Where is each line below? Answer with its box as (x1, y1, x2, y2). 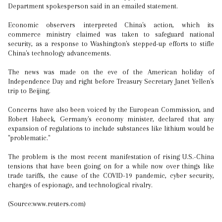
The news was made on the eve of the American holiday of (8, 68, 214, 76)
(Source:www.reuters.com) (8, 200, 86, 208)
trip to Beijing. (8, 87, 51, 95)
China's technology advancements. (8, 49, 111, 57)
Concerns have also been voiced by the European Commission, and (8, 106, 214, 113)
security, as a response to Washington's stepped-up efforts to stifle (8, 40, 214, 48)
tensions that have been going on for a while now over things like (8, 162, 214, 170)
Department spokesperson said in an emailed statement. (8, 2, 178, 10)
